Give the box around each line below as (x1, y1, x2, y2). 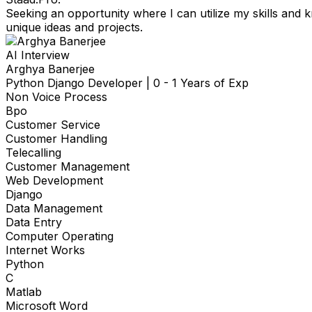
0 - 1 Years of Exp (153, 76, 249, 91)
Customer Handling (6, 132, 107, 146)
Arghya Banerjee (6, 62, 95, 77)
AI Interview (6, 48, 70, 63)
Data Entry (6, 215, 62, 230)
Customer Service (6, 118, 100, 132)
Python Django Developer (6, 76, 143, 91)
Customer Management (6, 159, 130, 174)
